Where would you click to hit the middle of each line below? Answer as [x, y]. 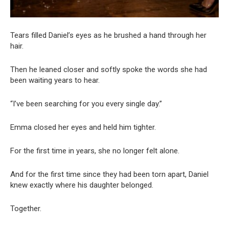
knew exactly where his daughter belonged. [82, 185]
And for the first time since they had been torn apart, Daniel [109, 175]
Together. [26, 209]
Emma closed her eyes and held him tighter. [83, 128]
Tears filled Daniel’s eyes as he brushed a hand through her [108, 36]
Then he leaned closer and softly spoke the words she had [109, 70]
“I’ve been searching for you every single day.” [86, 104]
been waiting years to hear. [55, 81]
